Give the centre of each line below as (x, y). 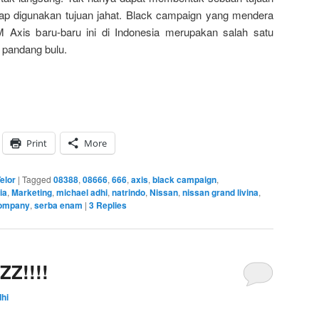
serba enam (58, 205)
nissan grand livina (220, 192)
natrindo (129, 192)
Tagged (37, 179)
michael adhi (82, 192)
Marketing (32, 192)
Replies (110, 205)
